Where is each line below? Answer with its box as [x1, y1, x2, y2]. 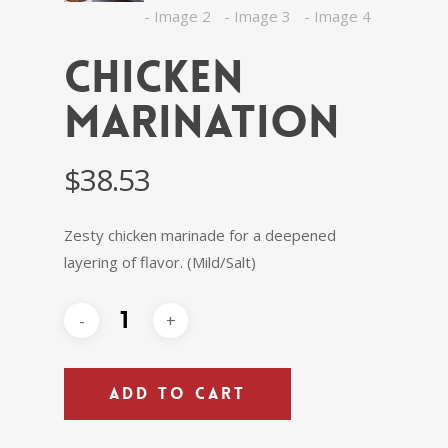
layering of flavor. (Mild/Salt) [64, 252, 256, 273]
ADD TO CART [109, 383, 246, 405]
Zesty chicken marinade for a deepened [64, 225, 336, 246]
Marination [64, 93, 340, 152]
